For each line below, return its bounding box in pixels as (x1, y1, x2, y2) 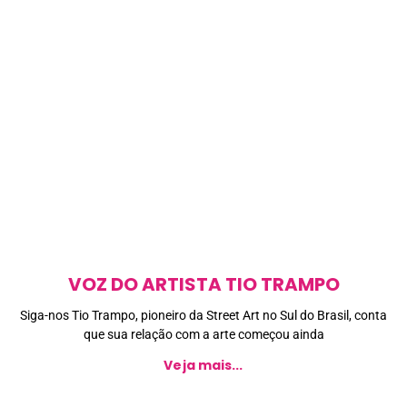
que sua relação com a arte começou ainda (83, 326, 324, 342)
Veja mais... (164, 355, 243, 374)
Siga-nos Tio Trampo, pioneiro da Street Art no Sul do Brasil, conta (20, 307, 387, 323)
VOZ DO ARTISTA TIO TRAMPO (67, 271, 340, 297)
